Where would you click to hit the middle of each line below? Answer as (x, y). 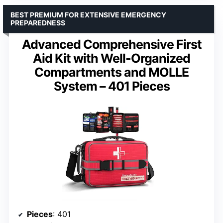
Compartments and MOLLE (111, 72)
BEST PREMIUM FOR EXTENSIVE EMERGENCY (88, 15)
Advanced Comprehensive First (111, 45)
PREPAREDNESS (38, 23)
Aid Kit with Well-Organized (111, 58)
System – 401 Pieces (111, 86)
